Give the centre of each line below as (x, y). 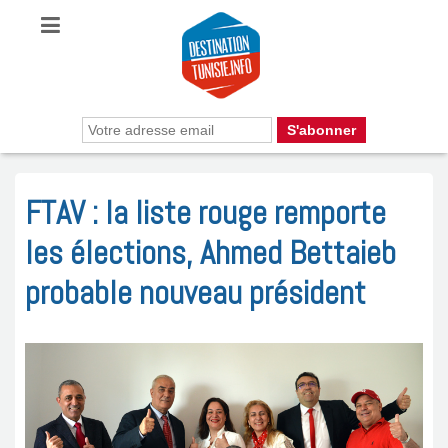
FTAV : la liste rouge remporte (205, 212)
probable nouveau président (195, 292)
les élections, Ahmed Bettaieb (210, 252)
